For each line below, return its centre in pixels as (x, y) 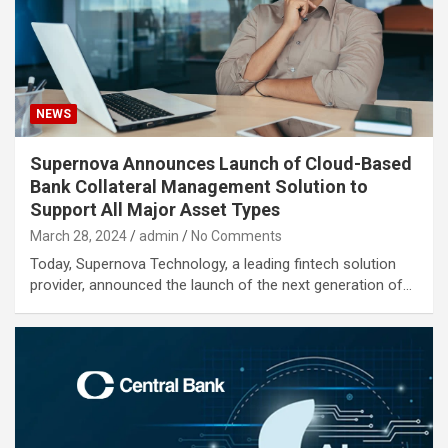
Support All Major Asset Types (155, 210)
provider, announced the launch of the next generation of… (221, 285)
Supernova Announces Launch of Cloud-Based (221, 164)
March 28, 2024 (78, 236)
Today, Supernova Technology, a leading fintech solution (213, 264)
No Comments (236, 236)
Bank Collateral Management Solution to (199, 187)
